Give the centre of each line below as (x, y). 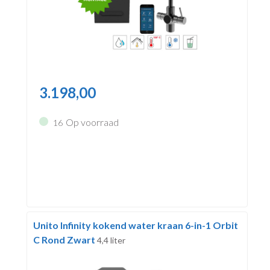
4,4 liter (111, 240)
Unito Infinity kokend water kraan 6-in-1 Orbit (135, 225)
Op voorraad (92, 122)
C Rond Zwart (65, 240)
